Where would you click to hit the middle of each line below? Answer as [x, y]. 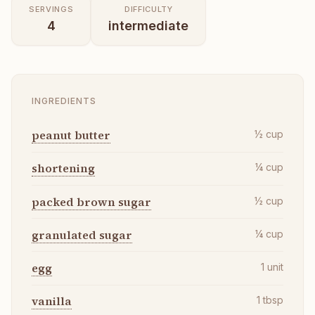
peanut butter [71, 135]
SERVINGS [51, 9]
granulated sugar [82, 234]
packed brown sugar [91, 201]
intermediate [149, 25]
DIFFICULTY [148, 9]
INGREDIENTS [64, 101]
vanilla [52, 301]
